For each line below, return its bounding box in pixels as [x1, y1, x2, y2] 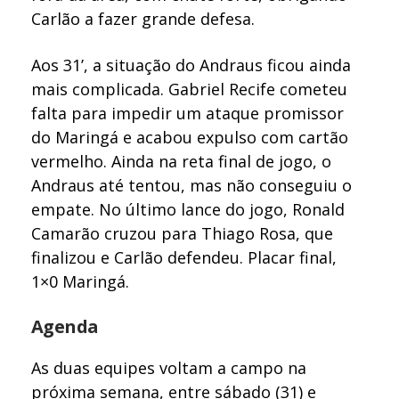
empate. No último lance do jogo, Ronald [31, 198, 346, 220]
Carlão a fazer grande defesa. [31, 7, 256, 29]
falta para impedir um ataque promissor [31, 102, 345, 124]
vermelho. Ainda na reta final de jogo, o [31, 150, 332, 172]
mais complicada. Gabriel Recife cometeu [31, 77, 348, 100]
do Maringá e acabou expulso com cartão [31, 126, 349, 148]
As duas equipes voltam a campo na [31, 357, 307, 379]
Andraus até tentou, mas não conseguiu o [31, 174, 353, 196]
